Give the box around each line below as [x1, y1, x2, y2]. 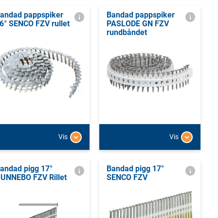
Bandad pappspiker [106, 10, 175, 20]
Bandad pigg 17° [106, 163, 164, 173]
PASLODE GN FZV [106, 19, 169, 29]
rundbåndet [106, 28, 147, 37]
